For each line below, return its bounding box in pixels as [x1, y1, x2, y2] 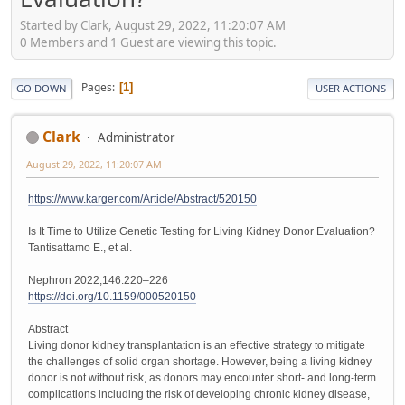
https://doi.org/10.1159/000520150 [28, 290, 196, 304]
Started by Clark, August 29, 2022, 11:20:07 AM [20, 16, 286, 33]
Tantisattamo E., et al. [28, 241, 132, 255]
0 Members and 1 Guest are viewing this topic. [20, 33, 277, 51]
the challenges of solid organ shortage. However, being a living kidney [28, 355, 372, 369]
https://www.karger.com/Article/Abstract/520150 [28, 193, 257, 206]
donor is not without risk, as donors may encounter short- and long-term [28, 372, 376, 385]
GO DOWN [16, 80, 67, 95]
